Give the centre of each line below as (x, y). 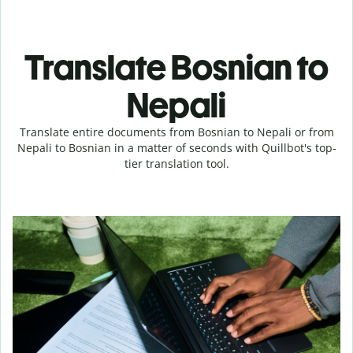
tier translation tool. (176, 163)
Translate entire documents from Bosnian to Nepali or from (176, 132)
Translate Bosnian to (176, 67)
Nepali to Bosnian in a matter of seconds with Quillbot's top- (176, 148)
